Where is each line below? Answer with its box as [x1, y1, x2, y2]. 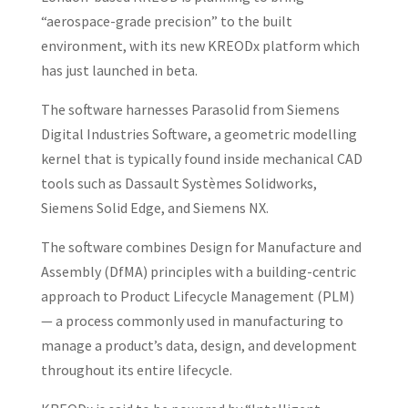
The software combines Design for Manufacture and [40, 238, 362, 256]
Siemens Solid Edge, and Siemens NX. [40, 199, 269, 217]
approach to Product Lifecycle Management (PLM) [40, 287, 354, 305]
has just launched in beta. [40, 61, 198, 79]
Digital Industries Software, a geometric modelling [40, 125, 357, 143]
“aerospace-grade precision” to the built [40, 12, 292, 30]
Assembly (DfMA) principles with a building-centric [40, 262, 356, 280]
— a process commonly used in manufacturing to [40, 311, 343, 330]
